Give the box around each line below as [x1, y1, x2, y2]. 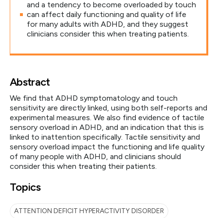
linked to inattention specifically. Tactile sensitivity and [10, 132, 200, 142]
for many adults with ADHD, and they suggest [27, 19, 188, 29]
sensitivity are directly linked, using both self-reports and [10, 103, 207, 112]
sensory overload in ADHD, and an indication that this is [10, 123, 204, 132]
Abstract [10, 75, 50, 89]
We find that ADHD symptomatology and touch [10, 93, 178, 103]
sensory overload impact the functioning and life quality [10, 142, 204, 151]
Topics [10, 181, 41, 194]
